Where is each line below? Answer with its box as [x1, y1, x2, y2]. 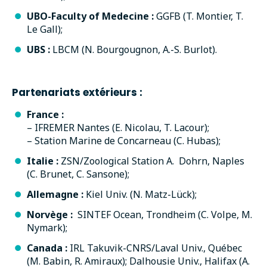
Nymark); [27, 221, 67, 234]
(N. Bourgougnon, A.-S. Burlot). [82, 42, 217, 56]
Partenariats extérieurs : [12, 85, 142, 100]
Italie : [27, 154, 58, 167]
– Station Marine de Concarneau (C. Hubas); [27, 133, 221, 147]
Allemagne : [27, 187, 83, 201]
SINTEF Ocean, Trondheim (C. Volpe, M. [73, 207, 252, 221]
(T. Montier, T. [183, 9, 243, 23]
